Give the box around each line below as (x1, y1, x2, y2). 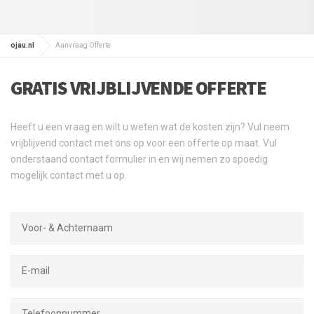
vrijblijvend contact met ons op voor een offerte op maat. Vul (11, 137, 277, 149)
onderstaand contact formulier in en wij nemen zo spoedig (11, 153, 268, 165)
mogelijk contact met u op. (11, 169, 127, 181)
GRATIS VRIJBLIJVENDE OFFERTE (11, 75, 266, 100)
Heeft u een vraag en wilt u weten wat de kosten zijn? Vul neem (11, 121, 289, 132)
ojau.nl (11, 41, 34, 49)
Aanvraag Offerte (55, 41, 111, 49)
